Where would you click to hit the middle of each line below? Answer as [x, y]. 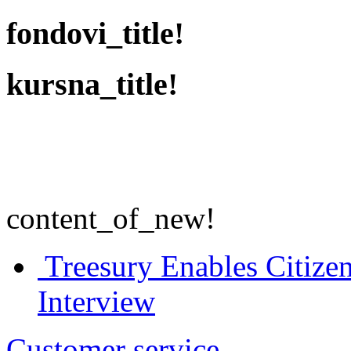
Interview [96, 302]
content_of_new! [111, 219]
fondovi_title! [95, 33]
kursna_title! [92, 85]
